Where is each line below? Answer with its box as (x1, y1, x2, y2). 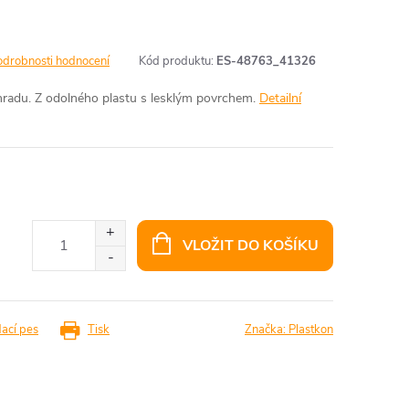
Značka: (245, 321, 288, 338)
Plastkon (288, 321, 333, 338)
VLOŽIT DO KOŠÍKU (182, 236, 319, 256)
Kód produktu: (139, 53, 214, 69)
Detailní (259, 89, 301, 107)
